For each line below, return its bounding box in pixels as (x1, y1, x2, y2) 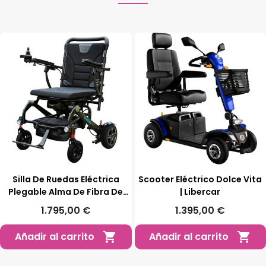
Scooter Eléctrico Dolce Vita (138, 173, 262, 186)
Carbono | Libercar (25, 198, 107, 211)
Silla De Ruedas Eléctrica (12, 173, 119, 186)
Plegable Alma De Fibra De (8, 186, 123, 198)
